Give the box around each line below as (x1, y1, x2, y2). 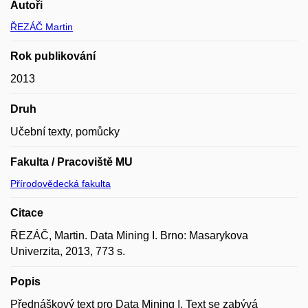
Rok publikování (10, 49, 96, 62)
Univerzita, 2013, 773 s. (10, 245, 125, 257)
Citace (10, 206, 43, 219)
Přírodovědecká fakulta (10, 177, 111, 189)
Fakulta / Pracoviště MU (10, 155, 133, 168)
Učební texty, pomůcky (10, 125, 120, 137)
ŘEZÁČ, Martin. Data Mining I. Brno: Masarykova (10, 229, 248, 241)
